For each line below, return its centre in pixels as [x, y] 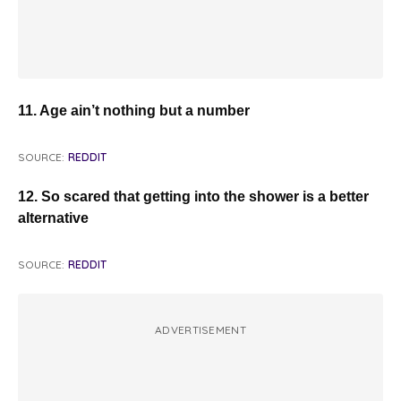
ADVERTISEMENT [200, 330]
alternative [53, 218]
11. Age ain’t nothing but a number [134, 111]
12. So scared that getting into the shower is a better [193, 197]
